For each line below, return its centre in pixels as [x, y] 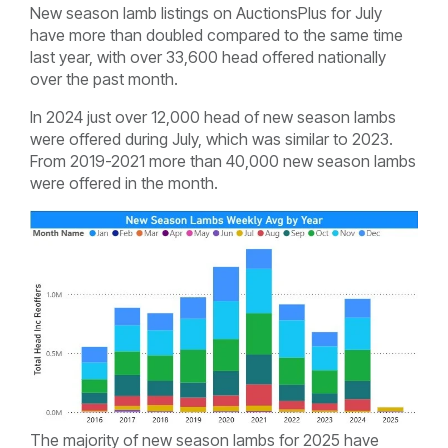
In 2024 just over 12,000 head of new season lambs [213, 117]
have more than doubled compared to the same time [216, 35]
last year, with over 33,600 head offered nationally [208, 57]
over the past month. [104, 79]
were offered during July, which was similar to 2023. [211, 139]
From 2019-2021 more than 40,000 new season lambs [223, 161]
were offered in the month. [124, 183]
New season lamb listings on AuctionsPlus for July [206, 13]
